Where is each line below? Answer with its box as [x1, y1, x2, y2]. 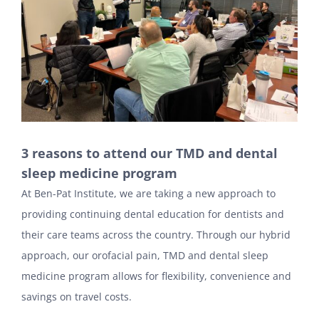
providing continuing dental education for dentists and [21, 206, 284, 221]
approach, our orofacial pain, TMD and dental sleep [21, 248, 268, 262]
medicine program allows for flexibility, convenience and [21, 268, 291, 283]
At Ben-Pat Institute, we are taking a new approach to [21, 186, 276, 200]
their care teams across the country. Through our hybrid [21, 227, 291, 241]
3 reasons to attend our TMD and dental [21, 144, 278, 162]
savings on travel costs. [21, 289, 135, 303]
